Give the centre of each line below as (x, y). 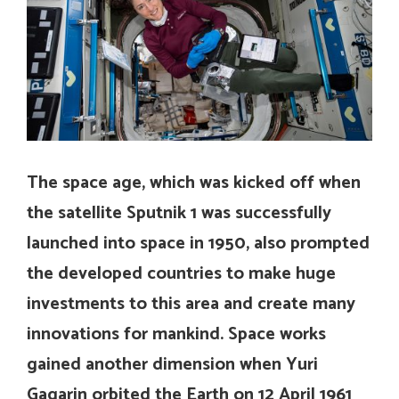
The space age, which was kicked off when (194, 183)
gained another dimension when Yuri (172, 364)
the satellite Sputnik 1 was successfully (179, 213)
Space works (277, 334)
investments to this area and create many (191, 304)
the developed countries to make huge (181, 273)
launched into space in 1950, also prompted (198, 243)
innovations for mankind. (127, 334)
